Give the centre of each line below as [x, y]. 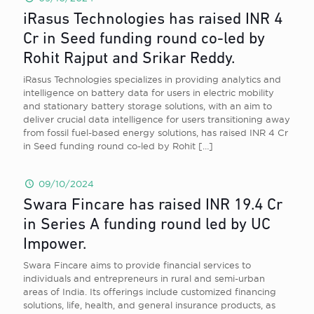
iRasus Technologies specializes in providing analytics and [152, 79]
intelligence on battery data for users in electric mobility [149, 93]
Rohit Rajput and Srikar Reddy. [129, 59]
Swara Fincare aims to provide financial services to [137, 265]
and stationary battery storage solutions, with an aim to [148, 106]
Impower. [55, 245]
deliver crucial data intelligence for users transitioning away [157, 119]
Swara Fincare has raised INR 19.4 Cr [153, 206]
